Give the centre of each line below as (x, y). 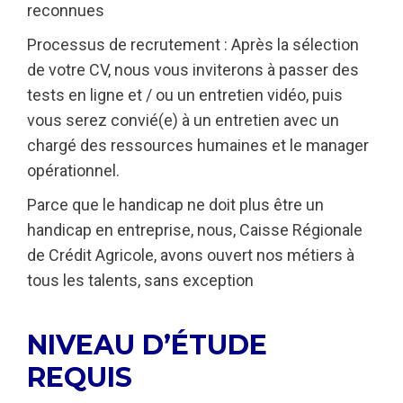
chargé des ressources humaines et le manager (198, 145)
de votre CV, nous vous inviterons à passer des (193, 70)
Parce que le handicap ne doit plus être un (175, 205)
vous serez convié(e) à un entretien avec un (183, 120)
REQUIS (80, 377)
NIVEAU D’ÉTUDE (147, 345)
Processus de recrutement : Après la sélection (193, 45)
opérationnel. (73, 170)
